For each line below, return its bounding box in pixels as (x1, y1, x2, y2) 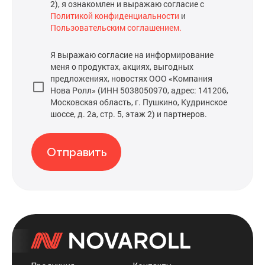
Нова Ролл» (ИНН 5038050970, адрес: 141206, (50, 85, 228, 96)
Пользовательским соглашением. (50, 22, 182, 33)
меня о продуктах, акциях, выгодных (50, 61, 193, 72)
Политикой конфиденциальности (50, 10, 179, 21)
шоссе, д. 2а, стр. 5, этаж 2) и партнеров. (50, 108, 207, 119)
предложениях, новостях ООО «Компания (50, 73, 212, 84)
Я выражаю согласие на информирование (50, 49, 214, 60)
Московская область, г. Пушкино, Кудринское (50, 96, 227, 108)
